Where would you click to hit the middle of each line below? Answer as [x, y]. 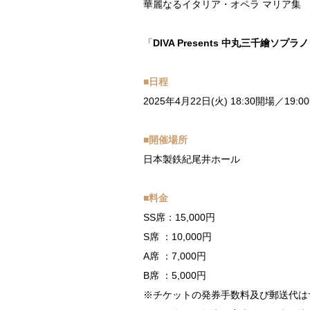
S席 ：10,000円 [177, 236]
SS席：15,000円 [179, 217]
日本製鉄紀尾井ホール [192, 159]
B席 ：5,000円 [175, 275]
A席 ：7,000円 [175, 256]
